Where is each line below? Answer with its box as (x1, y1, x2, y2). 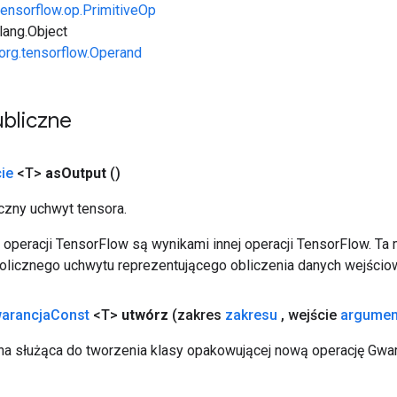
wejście (284, 306, 340, 323)
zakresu (225, 306, 277, 323)
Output (61, 164, 106, 182)
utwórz (121, 306, 168, 323)
